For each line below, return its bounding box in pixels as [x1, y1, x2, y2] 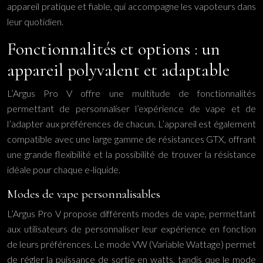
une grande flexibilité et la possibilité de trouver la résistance [7, 149, 256, 160]
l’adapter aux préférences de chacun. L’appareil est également [7, 118, 256, 129]
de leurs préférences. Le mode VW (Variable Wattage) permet [7, 238, 256, 249]
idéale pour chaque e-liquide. [7, 164, 120, 175]
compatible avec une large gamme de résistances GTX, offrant [7, 133, 256, 144]
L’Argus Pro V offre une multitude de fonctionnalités [7, 87, 256, 99]
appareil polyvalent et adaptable [7, 59, 230, 81]
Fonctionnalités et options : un [7, 38, 220, 60]
